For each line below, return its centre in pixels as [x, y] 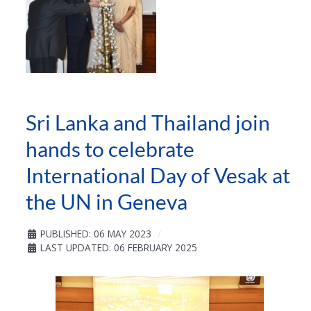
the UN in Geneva [107, 202]
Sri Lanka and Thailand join [148, 123]
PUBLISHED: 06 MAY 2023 [96, 234]
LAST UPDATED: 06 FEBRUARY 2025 [119, 248]
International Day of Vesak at [158, 176]
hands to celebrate [110, 150]
